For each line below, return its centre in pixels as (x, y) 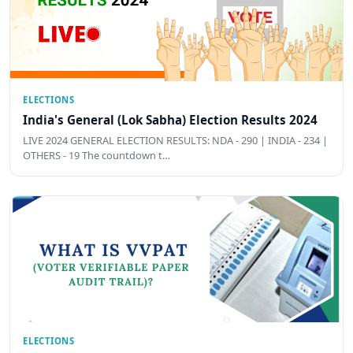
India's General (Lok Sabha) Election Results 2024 (170, 119)
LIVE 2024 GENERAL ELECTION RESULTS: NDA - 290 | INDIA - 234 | (175, 141)
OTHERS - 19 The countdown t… (97, 156)
